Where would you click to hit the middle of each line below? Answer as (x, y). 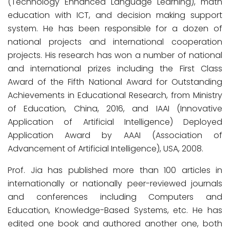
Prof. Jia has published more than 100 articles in (115, 170)
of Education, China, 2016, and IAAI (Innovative (115, 109)
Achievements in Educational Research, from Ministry (115, 95)
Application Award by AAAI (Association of (115, 135)
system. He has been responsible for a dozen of (115, 28)
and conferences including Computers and (115, 197)
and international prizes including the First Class (115, 69)
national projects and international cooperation (115, 42)
